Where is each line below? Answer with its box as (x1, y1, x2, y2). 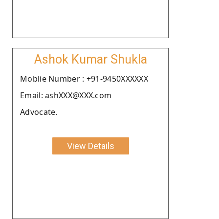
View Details (66, 140, 114, 151)
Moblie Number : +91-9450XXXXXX (20, 73, 148, 84)
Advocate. (20, 106, 58, 117)
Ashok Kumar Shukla (34, 52, 147, 66)
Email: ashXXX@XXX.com (20, 89, 112, 101)
